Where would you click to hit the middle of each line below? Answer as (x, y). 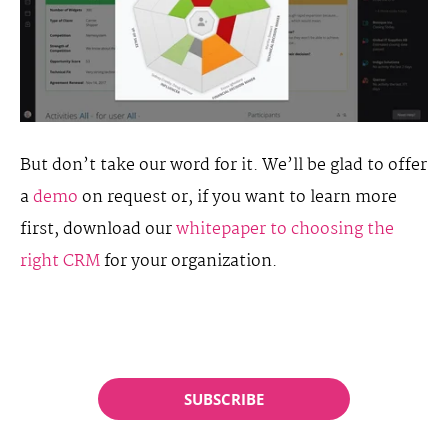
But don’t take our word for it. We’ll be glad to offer (223, 166)
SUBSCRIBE (224, 399)
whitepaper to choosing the (285, 230)
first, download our (98, 230)
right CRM (60, 262)
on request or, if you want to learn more (237, 198)
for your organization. (188, 262)
